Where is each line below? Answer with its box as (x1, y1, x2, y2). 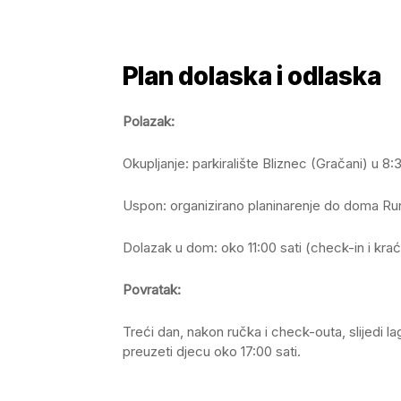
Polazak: (123, 113, 175, 131)
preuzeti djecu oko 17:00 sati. (123, 343, 301, 361)
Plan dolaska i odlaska (123, 61, 381, 92)
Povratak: (123, 281, 181, 299)
